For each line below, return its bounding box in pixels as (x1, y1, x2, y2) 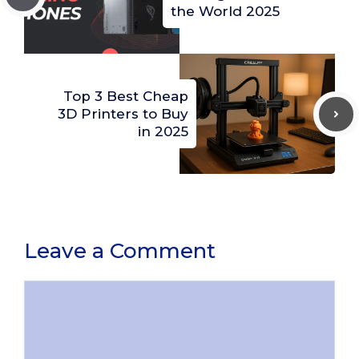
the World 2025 (171, 3, 280, 20)
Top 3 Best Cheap (63, 88, 188, 105)
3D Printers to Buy (58, 106, 188, 123)
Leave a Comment (24, 238, 216, 264)
